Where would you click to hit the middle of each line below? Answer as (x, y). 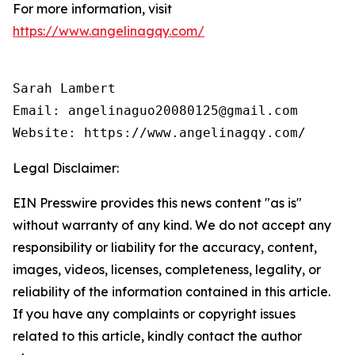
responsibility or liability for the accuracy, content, (165, 247)
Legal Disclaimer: (66, 168)
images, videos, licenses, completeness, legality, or (167, 269)
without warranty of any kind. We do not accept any (172, 225)
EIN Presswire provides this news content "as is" (157, 202)
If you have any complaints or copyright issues (154, 313)
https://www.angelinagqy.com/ (109, 31)
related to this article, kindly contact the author (157, 336)
